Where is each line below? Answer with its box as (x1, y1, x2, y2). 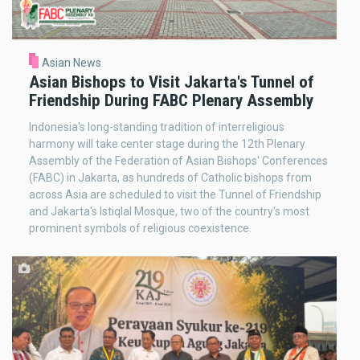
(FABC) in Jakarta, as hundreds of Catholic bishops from (29, 171, 312, 185)
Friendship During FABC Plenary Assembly (29, 91, 313, 111)
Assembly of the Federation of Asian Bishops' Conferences (29, 154, 328, 168)
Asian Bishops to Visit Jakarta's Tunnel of (29, 72, 314, 92)
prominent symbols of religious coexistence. (29, 222, 252, 235)
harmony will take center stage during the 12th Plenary (29, 137, 305, 151)
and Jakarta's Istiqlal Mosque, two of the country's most (29, 205, 309, 219)
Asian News (41, 55, 101, 69)
